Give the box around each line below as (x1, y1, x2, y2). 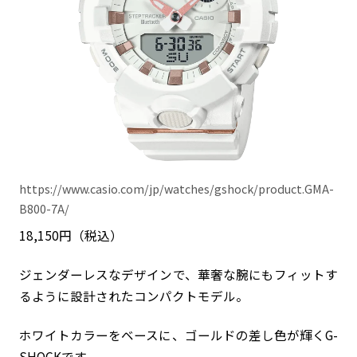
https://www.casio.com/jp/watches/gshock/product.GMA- (19, 179, 334, 197)
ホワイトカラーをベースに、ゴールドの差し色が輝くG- (18, 326, 339, 344)
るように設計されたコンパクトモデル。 (18, 287, 249, 305)
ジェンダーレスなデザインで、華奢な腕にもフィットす (18, 265, 339, 284)
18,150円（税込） (18, 226, 123, 244)
